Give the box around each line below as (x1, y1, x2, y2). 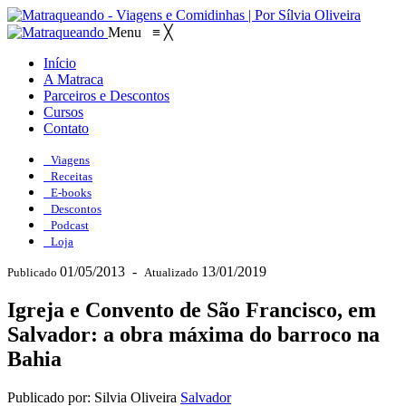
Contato (43, 121, 89, 136)
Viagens (51, 153, 90, 167)
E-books (51, 186, 92, 199)
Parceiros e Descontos (43, 88, 169, 103)
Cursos (43, 104, 83, 120)
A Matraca (43, 72, 103, 87)
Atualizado (144, 266, 201, 279)
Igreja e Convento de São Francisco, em (7, 297, 376, 322)
